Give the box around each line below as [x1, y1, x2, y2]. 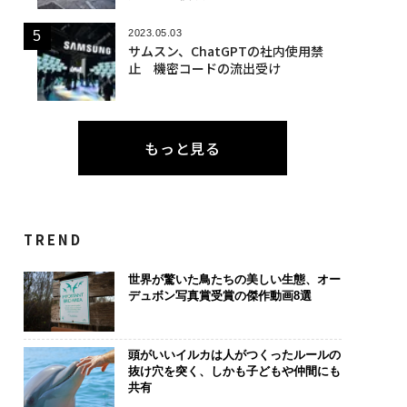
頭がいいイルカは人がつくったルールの [127, 348, 341, 362]
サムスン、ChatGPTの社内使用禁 [127, 41, 323, 60]
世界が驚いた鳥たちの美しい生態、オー [127, 272, 341, 286]
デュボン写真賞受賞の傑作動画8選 [127, 288, 312, 303]
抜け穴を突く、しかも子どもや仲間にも [127, 364, 341, 379]
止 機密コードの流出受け [127, 58, 281, 77]
